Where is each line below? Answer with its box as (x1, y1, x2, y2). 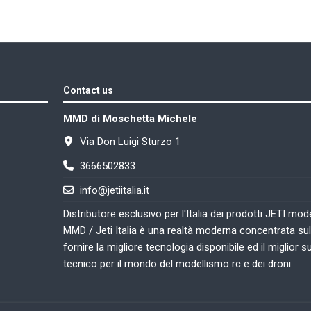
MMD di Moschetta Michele (63, 112, 197, 126)
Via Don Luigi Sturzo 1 (79, 135, 180, 148)
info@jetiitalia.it (79, 183, 149, 196)
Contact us (63, 85, 113, 96)
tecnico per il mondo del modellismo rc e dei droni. (63, 257, 293, 270)
